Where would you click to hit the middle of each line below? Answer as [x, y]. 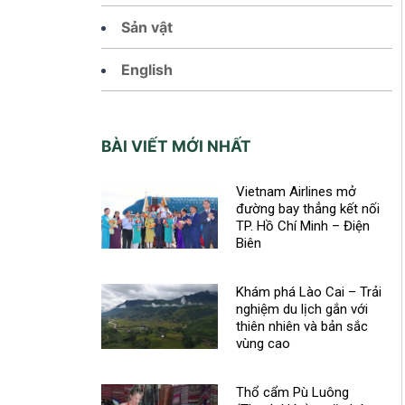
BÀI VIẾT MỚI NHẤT [176, 146]
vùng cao [263, 343]
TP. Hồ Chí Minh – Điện [302, 226]
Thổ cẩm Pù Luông [292, 392]
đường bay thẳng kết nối [307, 208]
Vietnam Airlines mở [296, 191]
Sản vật [147, 27]
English [147, 69]
